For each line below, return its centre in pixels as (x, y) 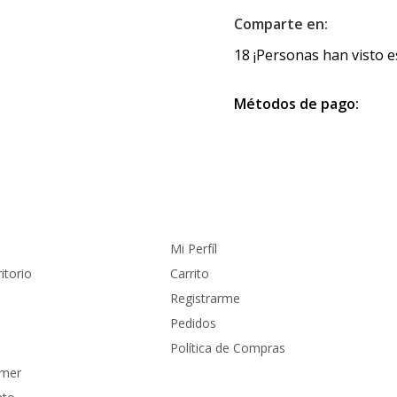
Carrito (190, 273)
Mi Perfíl (194, 249)
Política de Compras (228, 348)
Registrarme (205, 298)
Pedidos (193, 323)
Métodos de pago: (296, 104)
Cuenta (194, 210)
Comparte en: (280, 24)
